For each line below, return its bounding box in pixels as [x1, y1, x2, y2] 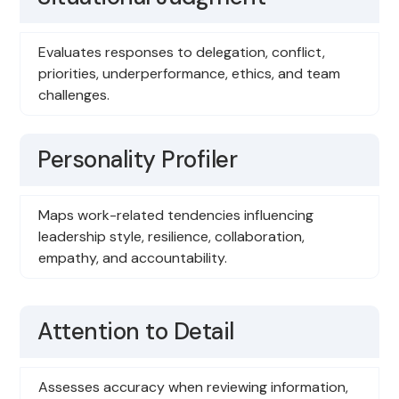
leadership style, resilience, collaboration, [38, 227, 305, 247]
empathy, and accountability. [38, 248, 228, 268]
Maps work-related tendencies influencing [38, 206, 314, 225]
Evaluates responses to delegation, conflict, [38, 43, 326, 62]
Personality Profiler [37, 144, 237, 175]
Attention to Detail [37, 316, 234, 347]
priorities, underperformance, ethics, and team [38, 64, 341, 84]
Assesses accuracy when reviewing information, [38, 378, 349, 397]
